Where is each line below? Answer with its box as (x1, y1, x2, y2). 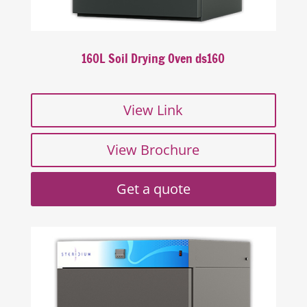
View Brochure (107, 140, 200, 159)
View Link (123, 100, 184, 119)
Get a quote (116, 179, 191, 198)
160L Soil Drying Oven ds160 (82, 49, 225, 67)
